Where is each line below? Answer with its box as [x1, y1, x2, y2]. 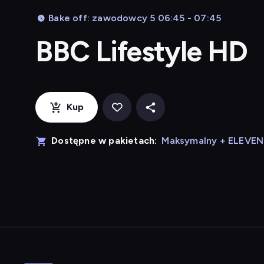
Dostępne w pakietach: [51, 135, 157, 146]
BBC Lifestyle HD [35, 34, 248, 68]
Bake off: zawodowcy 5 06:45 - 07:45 [48, 12, 222, 24]
